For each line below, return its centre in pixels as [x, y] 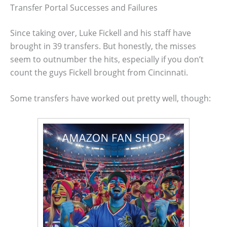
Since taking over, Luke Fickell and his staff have [101, 33]
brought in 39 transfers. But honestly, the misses [103, 46]
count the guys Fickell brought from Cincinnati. [99, 72]
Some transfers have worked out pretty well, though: [110, 99]
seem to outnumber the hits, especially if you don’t [107, 59]
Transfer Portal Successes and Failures [84, 7]
